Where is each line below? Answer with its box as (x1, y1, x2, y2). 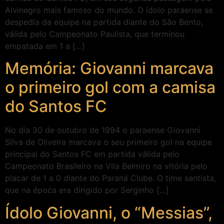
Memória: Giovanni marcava (5, 58, 213, 78)
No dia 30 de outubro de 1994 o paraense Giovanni (5, 125, 200, 135)
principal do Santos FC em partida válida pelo (5, 149, 179, 159)
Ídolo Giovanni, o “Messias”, (5, 202, 212, 222)
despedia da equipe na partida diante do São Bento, (5, 17, 203, 27)
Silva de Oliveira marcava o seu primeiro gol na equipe (5, 137, 212, 147)
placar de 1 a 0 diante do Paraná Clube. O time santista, (5, 173, 216, 183)
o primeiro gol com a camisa (5, 77, 215, 97)
